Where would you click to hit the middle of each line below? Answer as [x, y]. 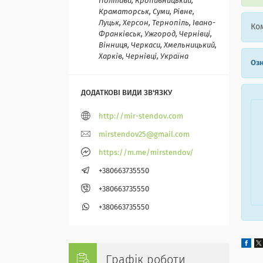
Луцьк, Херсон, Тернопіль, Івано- [157, 23]
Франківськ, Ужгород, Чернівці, [155, 35]
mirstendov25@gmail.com [144, 135]
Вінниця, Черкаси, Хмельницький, [158, 46]
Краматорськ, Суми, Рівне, [146, 12]
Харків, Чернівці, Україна [144, 57]
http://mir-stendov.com [141, 117]
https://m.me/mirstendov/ [146, 153]
